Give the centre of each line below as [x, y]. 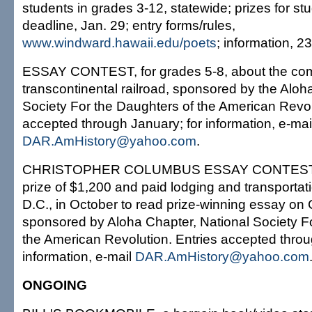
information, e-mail [79, 256]
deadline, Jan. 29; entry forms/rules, [129, 25]
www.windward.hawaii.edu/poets [119, 42]
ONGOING [55, 285]
